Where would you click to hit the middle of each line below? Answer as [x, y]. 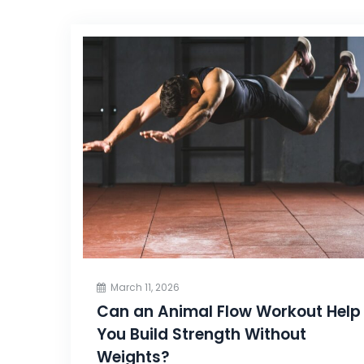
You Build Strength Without [201, 335]
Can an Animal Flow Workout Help [229, 312]
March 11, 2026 [145, 288]
